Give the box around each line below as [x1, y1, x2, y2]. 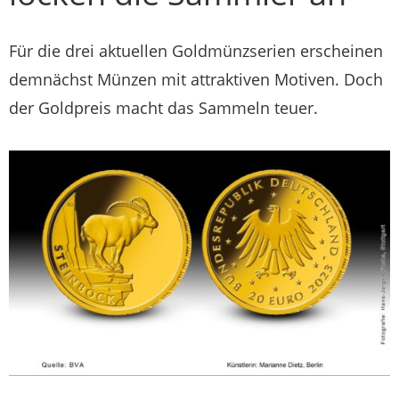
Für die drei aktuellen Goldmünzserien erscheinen [9, 40, 383, 61]
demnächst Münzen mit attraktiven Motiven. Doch [9, 69, 383, 90]
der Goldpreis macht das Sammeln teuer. [9, 97, 318, 118]
